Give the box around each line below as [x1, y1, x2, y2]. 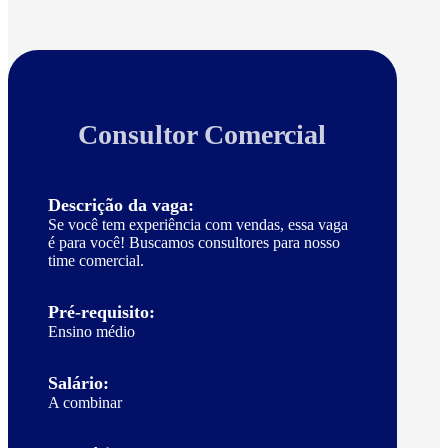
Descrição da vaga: [48, 195, 194, 216]
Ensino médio [48, 323, 135, 341]
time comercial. [48, 252, 144, 270]
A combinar [48, 394, 122, 412]
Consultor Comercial [78, 119, 327, 151]
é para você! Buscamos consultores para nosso [48, 234, 340, 252]
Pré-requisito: [48, 302, 155, 323]
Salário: [48, 373, 109, 394]
